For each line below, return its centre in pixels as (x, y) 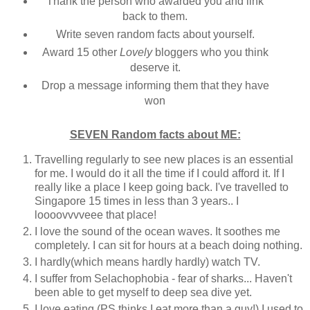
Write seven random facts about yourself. (155, 35)
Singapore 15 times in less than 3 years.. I (137, 201)
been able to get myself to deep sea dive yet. (143, 292)
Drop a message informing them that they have (155, 86)
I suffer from (64, 278)
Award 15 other (79, 53)
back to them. (155, 17)
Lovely (136, 53)
